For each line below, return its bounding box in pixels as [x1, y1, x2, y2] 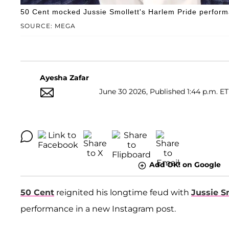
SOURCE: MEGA [20, 22, 76, 30]
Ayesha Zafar [40, 73, 89, 83]
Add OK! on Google [149, 160, 221, 170]
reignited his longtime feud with [54, 187, 191, 197]
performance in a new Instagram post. [20, 203, 176, 214]
